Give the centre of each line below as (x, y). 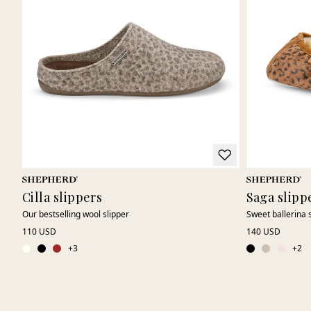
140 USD (263, 232)
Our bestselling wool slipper (76, 215)
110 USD (39, 232)
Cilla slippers (62, 197)
